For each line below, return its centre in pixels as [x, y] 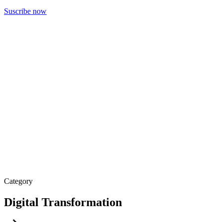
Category [18, 181]
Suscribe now [25, 11]
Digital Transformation [63, 202]
